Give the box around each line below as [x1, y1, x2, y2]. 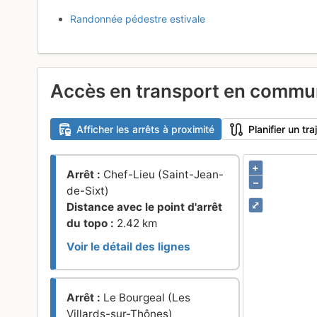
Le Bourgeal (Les [103, 291, 191, 305]
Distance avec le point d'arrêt [67, 200, 223, 214]
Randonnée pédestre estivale [70, 12, 206, 25]
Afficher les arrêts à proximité [76, 123, 214, 135]
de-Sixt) [67, 184, 110, 198]
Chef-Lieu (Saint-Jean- [103, 168, 224, 182]
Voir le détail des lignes [67, 240, 191, 254]
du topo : [67, 217, 117, 231]
